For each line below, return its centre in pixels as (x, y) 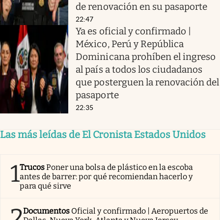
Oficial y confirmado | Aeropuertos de (140, 211)
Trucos (32, 167)
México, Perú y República (130, 44)
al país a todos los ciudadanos (139, 69)
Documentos (47, 211)
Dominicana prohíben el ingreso (146, 56)
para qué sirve (46, 186)
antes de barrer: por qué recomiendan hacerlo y (106, 176)
